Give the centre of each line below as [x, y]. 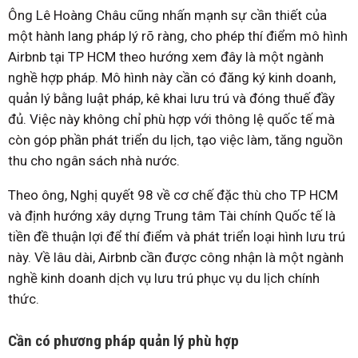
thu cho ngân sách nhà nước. [94, 161]
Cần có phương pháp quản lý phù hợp [123, 340]
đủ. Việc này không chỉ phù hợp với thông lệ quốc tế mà [171, 119]
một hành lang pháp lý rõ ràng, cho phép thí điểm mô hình [178, 36]
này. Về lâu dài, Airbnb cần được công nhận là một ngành [176, 258]
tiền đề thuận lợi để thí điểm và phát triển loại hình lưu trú [177, 237]
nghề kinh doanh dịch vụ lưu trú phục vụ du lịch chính [164, 278]
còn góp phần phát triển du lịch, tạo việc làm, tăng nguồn [175, 140]
